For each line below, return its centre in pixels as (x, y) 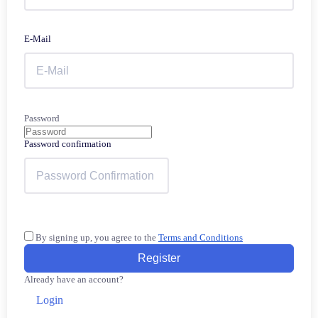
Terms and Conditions (201, 237)
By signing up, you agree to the (97, 237)
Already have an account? (74, 279)
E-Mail (38, 39)
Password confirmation (68, 144)
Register (159, 258)
